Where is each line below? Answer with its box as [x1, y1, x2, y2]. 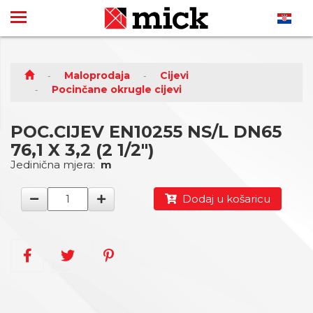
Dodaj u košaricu [176, 192, 270, 205]
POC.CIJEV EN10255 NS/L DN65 [10, 122, 282, 142]
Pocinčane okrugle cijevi [52, 83, 182, 96]
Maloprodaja [64, 69, 130, 82]
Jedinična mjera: [10, 158, 101, 171]
